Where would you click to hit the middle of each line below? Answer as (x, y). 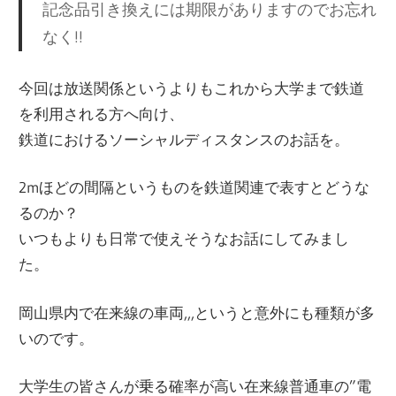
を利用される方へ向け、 (102, 113)
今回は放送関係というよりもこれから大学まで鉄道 (192, 88)
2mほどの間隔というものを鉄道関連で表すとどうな (194, 187)
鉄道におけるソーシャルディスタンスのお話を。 (184, 139)
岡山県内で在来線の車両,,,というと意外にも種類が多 (197, 312)
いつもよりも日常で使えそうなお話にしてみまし (184, 239)
